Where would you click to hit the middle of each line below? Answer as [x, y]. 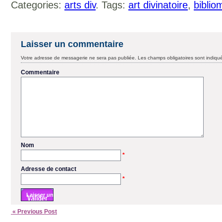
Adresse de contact [49, 169]
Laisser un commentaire [72, 44]
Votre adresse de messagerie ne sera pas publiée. [79, 57]
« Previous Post [34, 211]
